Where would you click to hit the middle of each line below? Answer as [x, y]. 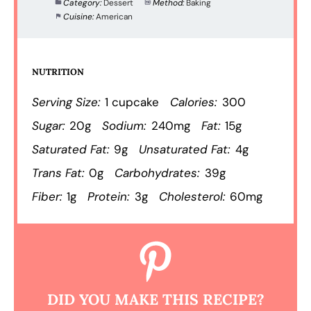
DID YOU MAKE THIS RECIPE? [155, 300]
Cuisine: [79, 16]
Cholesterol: [192, 197]
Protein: [109, 197]
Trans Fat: [58, 173]
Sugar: [49, 126]
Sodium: [124, 126]
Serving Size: [66, 102]
